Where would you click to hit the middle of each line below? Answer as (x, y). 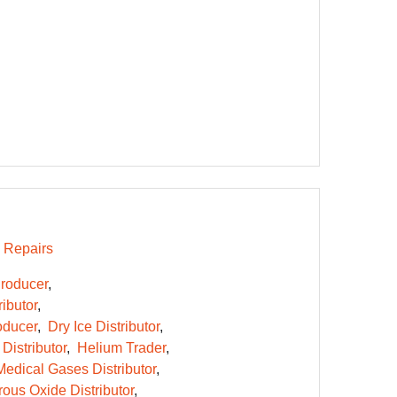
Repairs (28, 249)
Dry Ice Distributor (103, 327)
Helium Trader (121, 348)
